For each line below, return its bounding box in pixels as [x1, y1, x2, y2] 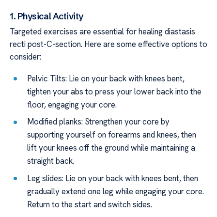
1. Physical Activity [10, 11, 84, 22]
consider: [10, 51, 41, 62]
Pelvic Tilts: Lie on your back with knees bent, [27, 73, 185, 84]
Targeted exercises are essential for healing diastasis [10, 26, 195, 37]
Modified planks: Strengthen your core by [27, 116, 170, 127]
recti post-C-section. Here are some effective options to [10, 39, 207, 50]
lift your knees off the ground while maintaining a [27, 142, 196, 154]
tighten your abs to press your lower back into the [27, 86, 202, 97]
